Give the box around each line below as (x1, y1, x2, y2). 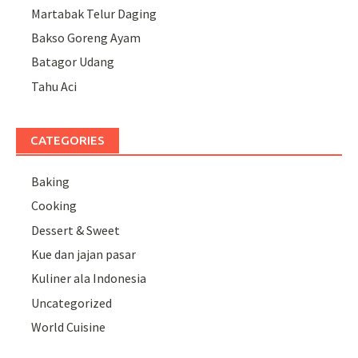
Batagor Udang (31, 54, 115, 70)
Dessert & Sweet (31, 221, 121, 238)
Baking (31, 173, 70, 189)
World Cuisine (31, 319, 106, 336)
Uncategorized (31, 294, 113, 311)
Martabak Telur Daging (31, 5, 157, 22)
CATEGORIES (30, 133, 105, 147)
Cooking (31, 197, 78, 214)
